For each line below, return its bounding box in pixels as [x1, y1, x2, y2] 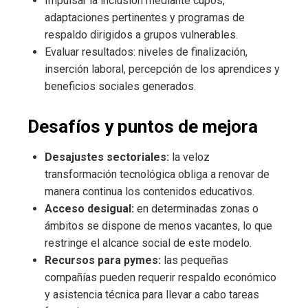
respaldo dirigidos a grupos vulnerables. [45, 28, 238, 42]
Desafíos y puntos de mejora [27, 116, 258, 137]
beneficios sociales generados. [45, 80, 196, 93]
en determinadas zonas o [134, 202, 258, 216]
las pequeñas [161, 254, 228, 267]
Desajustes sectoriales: [45, 151, 169, 164]
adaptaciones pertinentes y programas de [45, 11, 245, 25]
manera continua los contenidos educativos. [45, 185, 254, 199]
